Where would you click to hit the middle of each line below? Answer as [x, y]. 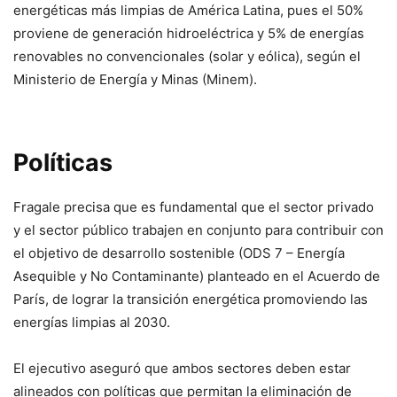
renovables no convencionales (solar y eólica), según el [187, 56]
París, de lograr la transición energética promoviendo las [191, 299]
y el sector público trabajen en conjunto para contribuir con [198, 230]
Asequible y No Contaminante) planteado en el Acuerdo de [197, 276]
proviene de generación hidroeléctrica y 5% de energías [189, 33]
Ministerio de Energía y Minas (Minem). [135, 79]
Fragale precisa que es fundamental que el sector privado [194, 206]
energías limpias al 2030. [92, 322]
